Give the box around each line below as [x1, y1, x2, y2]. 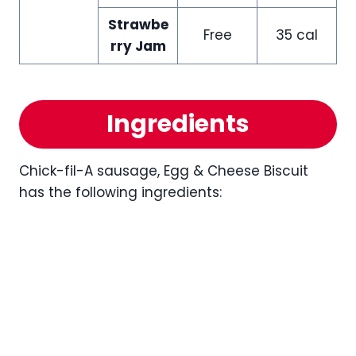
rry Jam [110, 36, 166, 56]
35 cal [276, 25, 318, 44]
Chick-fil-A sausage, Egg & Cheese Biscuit [19, 161, 308, 180]
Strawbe [107, 14, 168, 34]
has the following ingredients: [19, 182, 222, 202]
